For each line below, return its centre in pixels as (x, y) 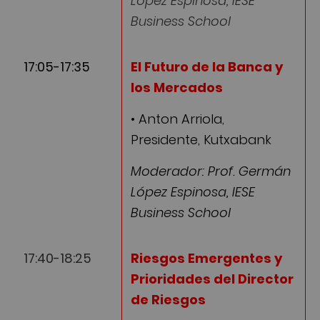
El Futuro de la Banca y (207, 66)
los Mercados (177, 87)
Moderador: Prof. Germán (211, 171)
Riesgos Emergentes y (206, 258)
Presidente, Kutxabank (201, 140)
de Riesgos (168, 299)
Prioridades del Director (212, 279)
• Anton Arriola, (177, 119)
